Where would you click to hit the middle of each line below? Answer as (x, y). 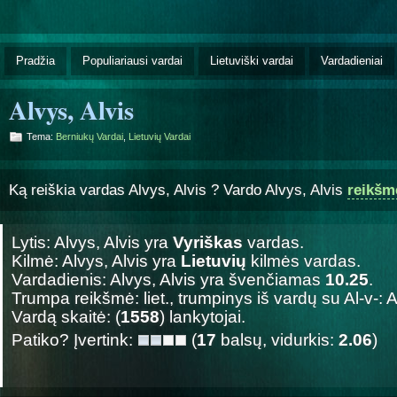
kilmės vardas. (304, 261)
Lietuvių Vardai (160, 136)
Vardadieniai (352, 60)
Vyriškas (208, 242)
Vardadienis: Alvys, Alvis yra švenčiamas (168, 279)
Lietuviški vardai (252, 60)
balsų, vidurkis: (277, 339)
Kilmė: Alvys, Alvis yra (96, 261)
